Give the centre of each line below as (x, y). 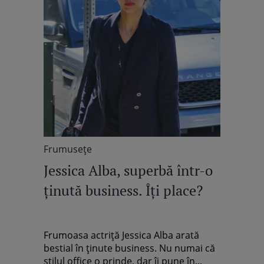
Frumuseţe (68, 149)
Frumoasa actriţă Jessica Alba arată (121, 235)
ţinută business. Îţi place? (123, 190)
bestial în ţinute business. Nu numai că (129, 248)
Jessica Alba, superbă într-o (128, 170)
